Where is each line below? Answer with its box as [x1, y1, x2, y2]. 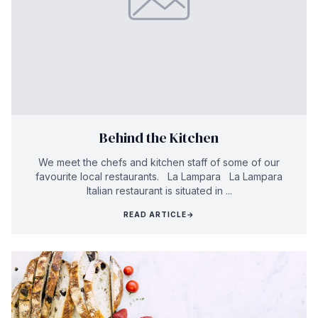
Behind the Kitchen [99, 128, 219, 148]
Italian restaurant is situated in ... [86, 185, 232, 197]
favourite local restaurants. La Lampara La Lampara [35, 170, 283, 182]
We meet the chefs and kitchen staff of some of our [38, 156, 280, 168]
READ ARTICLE [124, 210, 187, 219]
